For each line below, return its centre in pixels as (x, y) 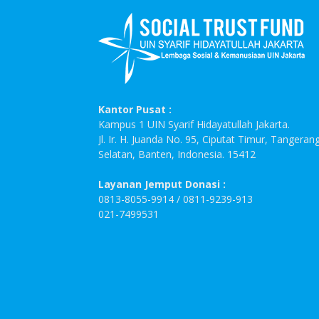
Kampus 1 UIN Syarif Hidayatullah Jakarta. (194, 124)
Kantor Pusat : (135, 109)
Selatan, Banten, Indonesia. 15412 (177, 154)
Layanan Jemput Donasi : (162, 184)
